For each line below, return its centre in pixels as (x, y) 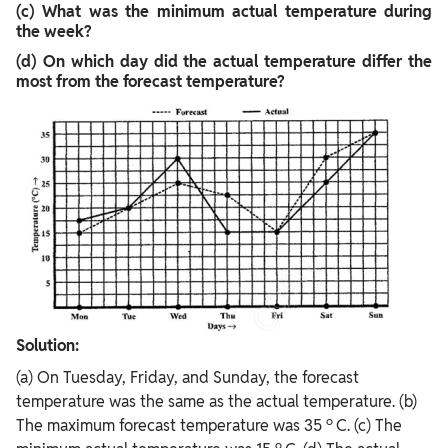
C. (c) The (369, 426)
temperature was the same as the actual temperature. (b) (216, 402)
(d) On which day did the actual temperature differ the (224, 62)
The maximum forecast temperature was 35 (171, 426)
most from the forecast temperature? (150, 82)
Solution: (47, 346)
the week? (54, 32)
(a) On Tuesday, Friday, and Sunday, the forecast (187, 378)
